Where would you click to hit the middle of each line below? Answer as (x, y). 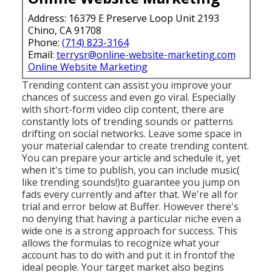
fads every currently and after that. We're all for (130, 194)
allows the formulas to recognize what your (121, 243)
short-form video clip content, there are (134, 109)
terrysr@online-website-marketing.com (146, 54)
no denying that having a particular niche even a (131, 218)
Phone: (45, 42)
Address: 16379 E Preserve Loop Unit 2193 (123, 18)
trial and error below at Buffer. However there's (130, 206)
